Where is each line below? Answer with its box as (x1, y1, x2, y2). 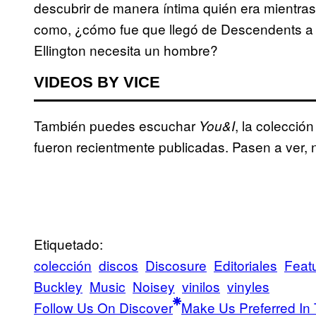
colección (34, 255, 92, 275)
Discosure (145, 255, 207, 275)
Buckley (34, 276, 83, 296)
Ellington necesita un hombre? (34, 40, 218, 60)
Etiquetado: (34, 234, 103, 254)
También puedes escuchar (34, 116, 199, 135)
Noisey (133, 276, 175, 296)
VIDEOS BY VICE (34, 73, 160, 92)
